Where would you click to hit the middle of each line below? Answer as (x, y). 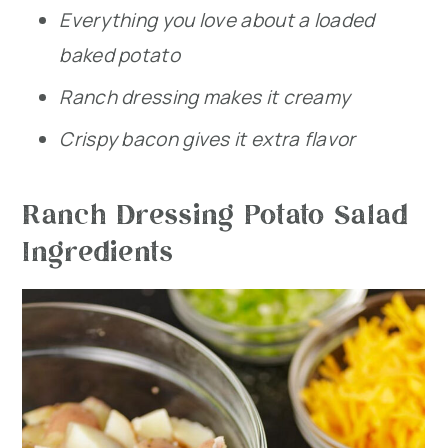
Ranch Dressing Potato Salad (215, 213)
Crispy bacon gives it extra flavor (207, 139)
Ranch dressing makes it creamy (205, 97)
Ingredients (98, 250)
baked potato (119, 55)
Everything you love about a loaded (217, 20)
